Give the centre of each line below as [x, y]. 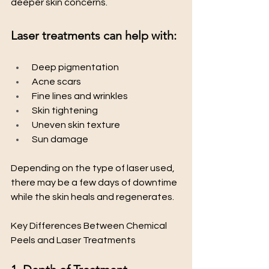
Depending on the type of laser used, [94, 168]
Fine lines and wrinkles [79, 96]
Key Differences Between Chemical [90, 226]
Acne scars [56, 82]
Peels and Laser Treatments [73, 240]
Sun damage [59, 140]
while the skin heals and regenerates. [92, 197]
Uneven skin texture [75, 125]
